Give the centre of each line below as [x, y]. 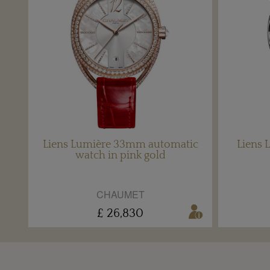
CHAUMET [120, 195]
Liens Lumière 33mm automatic [120, 145]
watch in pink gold [120, 156]
